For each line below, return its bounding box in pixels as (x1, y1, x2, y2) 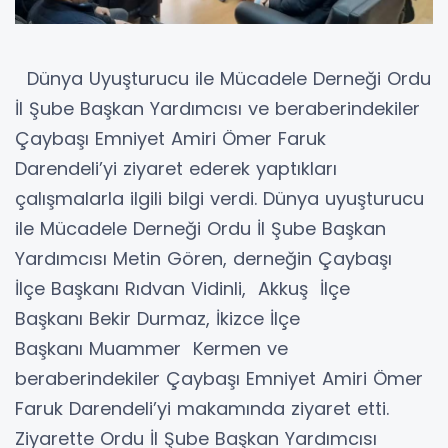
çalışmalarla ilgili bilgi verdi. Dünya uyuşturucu (15, 186, 424, 211)
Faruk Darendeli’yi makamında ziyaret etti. (15, 396, 389, 421)
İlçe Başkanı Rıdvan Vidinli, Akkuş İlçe (15, 276, 350, 301)
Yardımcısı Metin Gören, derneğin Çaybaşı (15, 246, 398, 271)
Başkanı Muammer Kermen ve (15, 336, 288, 361)
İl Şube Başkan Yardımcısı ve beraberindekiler (15, 96, 420, 121)
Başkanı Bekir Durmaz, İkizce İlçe (15, 306, 300, 331)
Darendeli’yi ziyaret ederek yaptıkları (15, 156, 337, 181)
